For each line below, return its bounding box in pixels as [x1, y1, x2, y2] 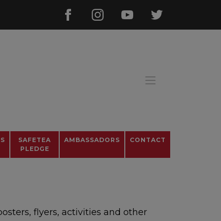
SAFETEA [18, 136, 51, 144]
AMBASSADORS [64, 136, 120, 144]
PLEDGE [20, 145, 49, 153]
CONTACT [130, 136, 166, 144]
